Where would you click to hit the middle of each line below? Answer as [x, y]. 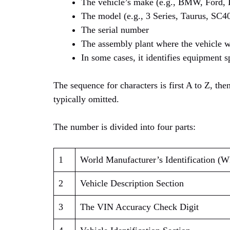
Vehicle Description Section [132, 184]
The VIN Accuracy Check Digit [139, 207]
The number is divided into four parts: [124, 127]
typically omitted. [86, 99]
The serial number [115, 30]
